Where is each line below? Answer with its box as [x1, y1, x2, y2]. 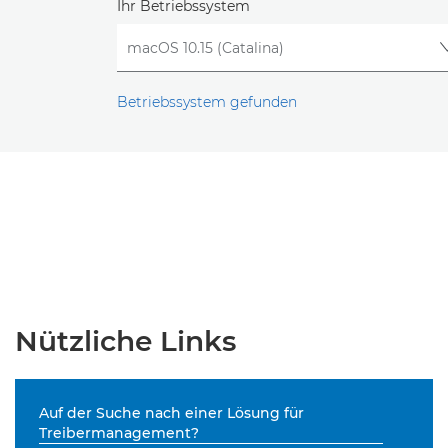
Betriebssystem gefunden [117, 93, 297, 112]
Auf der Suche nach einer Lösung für [39, 404, 304, 423]
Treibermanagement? [39, 424, 199, 443]
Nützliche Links [15, 324, 236, 359]
